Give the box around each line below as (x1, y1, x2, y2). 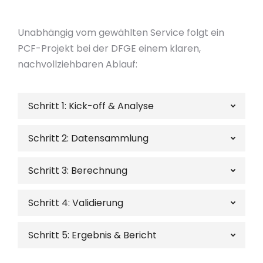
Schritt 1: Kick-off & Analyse (28, 99, 154, 113)
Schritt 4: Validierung (28, 196, 123, 210)
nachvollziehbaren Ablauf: (18, 58, 137, 71)
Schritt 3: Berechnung (28, 164, 127, 177)
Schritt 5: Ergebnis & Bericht (28, 228, 157, 242)
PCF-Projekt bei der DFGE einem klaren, (18, 42, 201, 55)
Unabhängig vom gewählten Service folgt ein (18, 26, 224, 39)
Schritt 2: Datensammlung (28, 131, 149, 145)
